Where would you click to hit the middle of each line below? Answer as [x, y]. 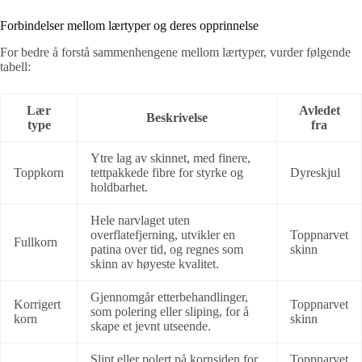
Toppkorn [39, 172]
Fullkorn [36, 242]
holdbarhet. [119, 187]
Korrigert [37, 304]
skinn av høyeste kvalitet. [155, 263]
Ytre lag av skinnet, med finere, [170, 158]
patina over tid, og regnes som [167, 249]
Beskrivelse [177, 117]
